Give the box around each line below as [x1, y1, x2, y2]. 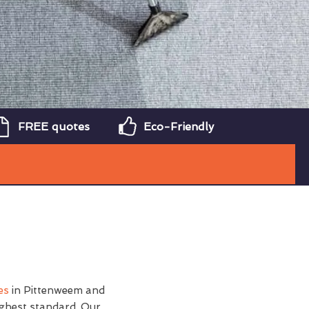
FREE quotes [18, 120, 90, 133]
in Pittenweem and [8, 284, 105, 297]
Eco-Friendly [143, 120, 214, 133]
